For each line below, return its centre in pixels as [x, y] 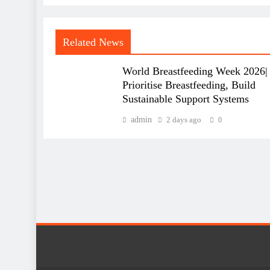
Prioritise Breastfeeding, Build [189, 85]
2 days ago [184, 120]
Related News [93, 42]
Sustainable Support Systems [185, 99]
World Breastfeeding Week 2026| [195, 71]
